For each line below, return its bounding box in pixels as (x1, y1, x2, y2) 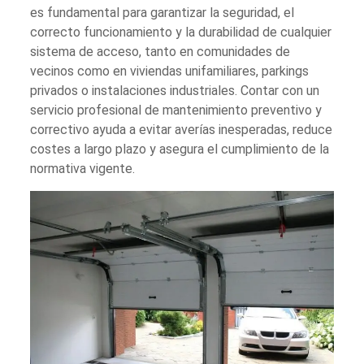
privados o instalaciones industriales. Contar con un (30, 83, 320, 99)
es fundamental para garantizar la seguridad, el (30, 5, 295, 21)
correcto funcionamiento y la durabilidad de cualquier (30, 24, 332, 41)
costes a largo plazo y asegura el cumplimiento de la (30, 141, 330, 158)
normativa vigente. (30, 161, 136, 177)
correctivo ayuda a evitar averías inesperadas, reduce (30, 122, 333, 138)
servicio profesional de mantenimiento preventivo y (30, 102, 323, 119)
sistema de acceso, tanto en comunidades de (30, 44, 291, 60)
